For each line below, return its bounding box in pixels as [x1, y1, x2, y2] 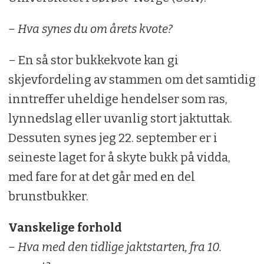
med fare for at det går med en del [8, 169, 195, 184]
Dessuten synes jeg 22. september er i [8, 130, 217, 145]
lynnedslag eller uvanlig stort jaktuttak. [8, 111, 232, 126]
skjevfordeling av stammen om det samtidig [8, 72, 256, 87]
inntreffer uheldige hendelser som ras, [8, 91, 227, 106]
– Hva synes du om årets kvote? [8, 21, 173, 36]
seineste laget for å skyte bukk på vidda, [8, 150, 230, 164]
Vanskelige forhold [8, 220, 122, 235]
